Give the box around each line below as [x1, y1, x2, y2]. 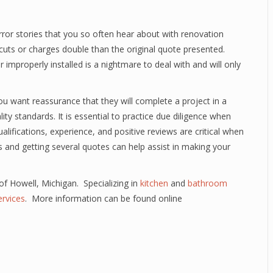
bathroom [188, 177, 227, 189]
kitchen [140, 177, 168, 189]
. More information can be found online [25, 193, 182, 204]
